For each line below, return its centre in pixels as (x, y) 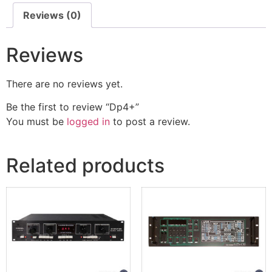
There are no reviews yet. (64, 83)
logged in (88, 122)
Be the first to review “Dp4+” (73, 107)
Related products (85, 166)
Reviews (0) (52, 15)
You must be (36, 122)
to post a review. (150, 122)
